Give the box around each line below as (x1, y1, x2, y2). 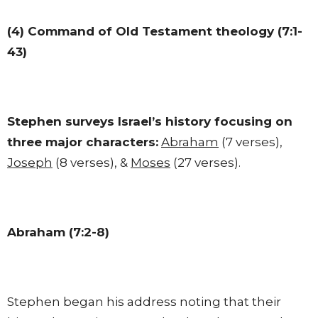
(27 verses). (170, 155, 241, 170)
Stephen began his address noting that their (7, 294, 281, 309)
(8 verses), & (53, 155, 131, 170)
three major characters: (7, 134, 158, 149)
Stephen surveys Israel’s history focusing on (7, 114, 292, 128)
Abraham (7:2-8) (7, 224, 109, 239)
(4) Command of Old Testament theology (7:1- (7, 23, 302, 38)
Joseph (7, 155, 53, 170)
